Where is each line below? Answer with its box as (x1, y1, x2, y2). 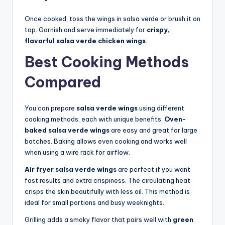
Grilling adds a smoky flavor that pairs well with (25, 215, 173, 224)
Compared (25, 73, 101, 92)
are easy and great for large (109, 126, 197, 135)
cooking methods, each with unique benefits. (25, 115, 164, 124)
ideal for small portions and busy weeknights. (25, 198, 164, 207)
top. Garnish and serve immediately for (25, 26, 147, 34)
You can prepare (25, 104, 76, 113)
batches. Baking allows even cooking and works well (25, 137, 187, 146)
